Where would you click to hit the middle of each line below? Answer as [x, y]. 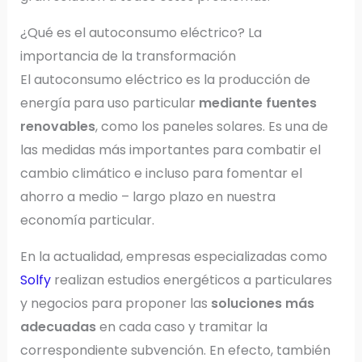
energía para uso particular [107, 103]
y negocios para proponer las [114, 303]
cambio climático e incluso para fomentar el [161, 173]
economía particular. [87, 220]
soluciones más [261, 303]
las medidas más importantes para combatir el [170, 150]
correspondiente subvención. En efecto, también [175, 350]
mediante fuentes [256, 103]
